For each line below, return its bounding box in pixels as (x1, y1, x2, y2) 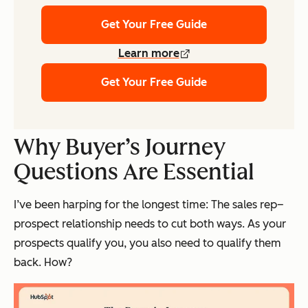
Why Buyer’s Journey (14, 133, 225, 160)
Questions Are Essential (14, 158, 254, 185)
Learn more (118, 46, 179, 60)
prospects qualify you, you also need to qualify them (14, 236, 281, 250)
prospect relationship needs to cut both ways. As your (14, 217, 286, 230)
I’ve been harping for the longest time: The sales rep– (14, 197, 284, 211)
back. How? (14, 255, 72, 269)
